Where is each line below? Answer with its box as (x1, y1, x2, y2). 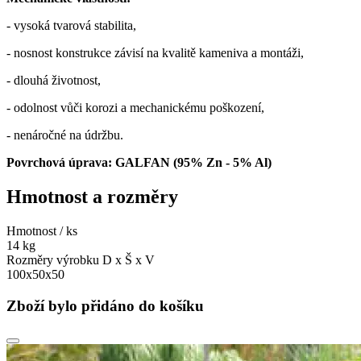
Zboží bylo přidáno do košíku (6, 297, 204, 314)
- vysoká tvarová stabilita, (6, 19, 136, 33)
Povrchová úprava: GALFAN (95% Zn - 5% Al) (6, 156, 272, 170)
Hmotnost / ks (6, 223, 77, 238)
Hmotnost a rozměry (6, 186, 178, 208)
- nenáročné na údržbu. (6, 128, 123, 143)
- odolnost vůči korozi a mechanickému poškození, (6, 101, 264, 115)
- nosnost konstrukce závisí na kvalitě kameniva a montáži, (6, 46, 304, 60)
